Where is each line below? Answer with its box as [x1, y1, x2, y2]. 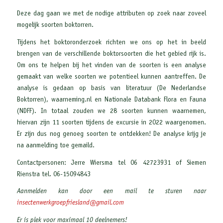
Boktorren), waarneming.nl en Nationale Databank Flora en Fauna [16, 96, 207, 104]
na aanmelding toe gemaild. [16, 142, 95, 149]
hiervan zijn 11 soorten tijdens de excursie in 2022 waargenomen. [16, 119, 207, 126]
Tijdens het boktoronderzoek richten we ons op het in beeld [16, 39, 207, 46]
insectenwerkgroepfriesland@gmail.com [16, 200, 124, 207]
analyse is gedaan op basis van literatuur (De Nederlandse [16, 85, 207, 92]
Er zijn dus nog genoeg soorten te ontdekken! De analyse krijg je [16, 130, 207, 138]
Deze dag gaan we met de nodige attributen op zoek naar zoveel [16, 10, 207, 18]
